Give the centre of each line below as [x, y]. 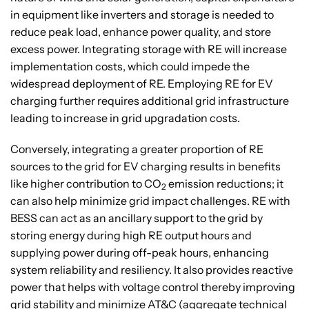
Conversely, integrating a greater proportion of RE [137, 149]
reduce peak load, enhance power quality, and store [141, 32]
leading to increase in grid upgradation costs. [125, 118]
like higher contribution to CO [86, 184]
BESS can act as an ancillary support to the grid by [137, 218]
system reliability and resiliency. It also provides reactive [152, 270]
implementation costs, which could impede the [130, 67]
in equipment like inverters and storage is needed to [142, 15]
